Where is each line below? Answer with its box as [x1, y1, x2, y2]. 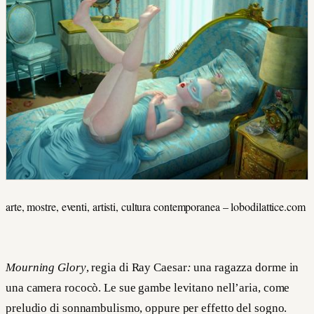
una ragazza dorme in [191, 260, 299, 274]
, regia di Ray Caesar [86, 260, 187, 274]
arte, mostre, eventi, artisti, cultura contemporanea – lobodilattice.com [6, 198, 306, 214]
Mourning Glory [6, 260, 86, 274]
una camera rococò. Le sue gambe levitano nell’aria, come [6, 280, 290, 294]
